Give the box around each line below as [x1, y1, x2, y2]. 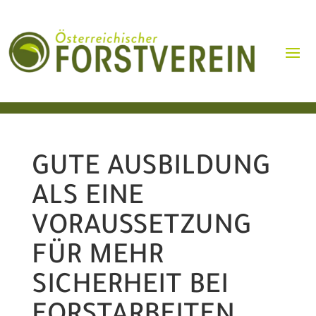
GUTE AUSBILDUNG [31, 154, 270, 185]
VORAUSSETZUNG [31, 214, 251, 244]
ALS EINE [31, 184, 144, 214]
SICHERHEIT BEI [31, 273, 229, 303]
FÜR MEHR [31, 243, 164, 274]
